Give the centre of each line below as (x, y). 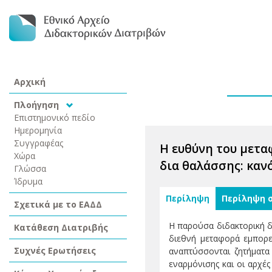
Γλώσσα (30, 168)
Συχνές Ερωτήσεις (55, 250)
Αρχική (30, 82)
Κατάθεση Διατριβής (61, 227)
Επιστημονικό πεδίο (55, 117)
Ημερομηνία (38, 130)
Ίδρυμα (28, 181)
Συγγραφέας (39, 143)
